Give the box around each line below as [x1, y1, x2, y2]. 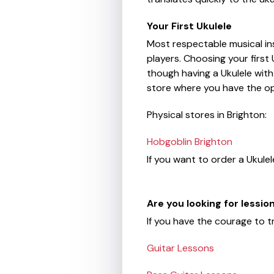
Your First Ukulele [147, 19, 232, 32]
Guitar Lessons [147, 241, 214, 254]
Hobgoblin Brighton [147, 135, 232, 148]
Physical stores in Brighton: [147, 108, 267, 121]
